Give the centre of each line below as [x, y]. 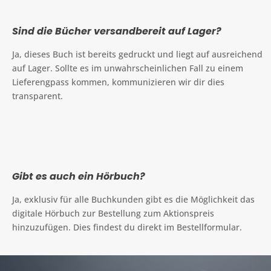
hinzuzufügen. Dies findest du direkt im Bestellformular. [127, 227]
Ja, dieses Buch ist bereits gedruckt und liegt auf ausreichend [137, 54]
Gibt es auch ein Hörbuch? [79, 176]
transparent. [38, 96]
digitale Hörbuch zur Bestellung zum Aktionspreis [113, 213]
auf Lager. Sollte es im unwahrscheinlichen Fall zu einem [128, 68]
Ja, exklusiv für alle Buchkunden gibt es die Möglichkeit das [133, 199]
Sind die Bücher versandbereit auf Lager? [117, 31]
